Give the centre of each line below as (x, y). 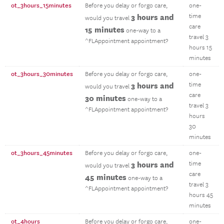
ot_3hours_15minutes (41, 5)
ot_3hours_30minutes (42, 74)
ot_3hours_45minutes (42, 153)
